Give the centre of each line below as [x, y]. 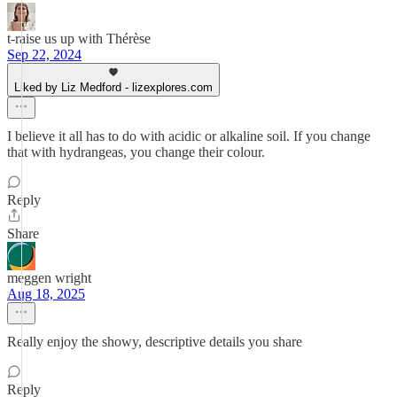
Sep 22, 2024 [44, 54]
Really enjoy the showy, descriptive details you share [155, 342]
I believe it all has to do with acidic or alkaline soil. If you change [189, 136]
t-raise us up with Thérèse [79, 39]
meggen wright [49, 278]
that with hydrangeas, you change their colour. [136, 152]
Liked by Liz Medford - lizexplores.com [113, 87]
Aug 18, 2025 [46, 294]
